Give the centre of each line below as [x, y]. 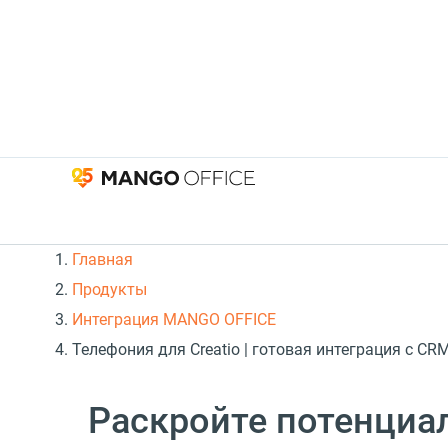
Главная [102, 260]
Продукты [109, 290]
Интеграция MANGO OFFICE [174, 320]
